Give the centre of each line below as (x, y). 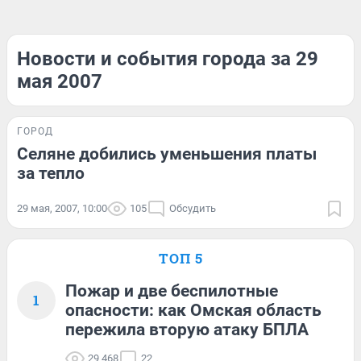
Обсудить (193, 208)
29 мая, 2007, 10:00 (62, 208)
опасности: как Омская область (193, 310)
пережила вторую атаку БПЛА (187, 330)
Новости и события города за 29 (168, 59)
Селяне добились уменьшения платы (167, 154)
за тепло (51, 173)
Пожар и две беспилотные (172, 291)
